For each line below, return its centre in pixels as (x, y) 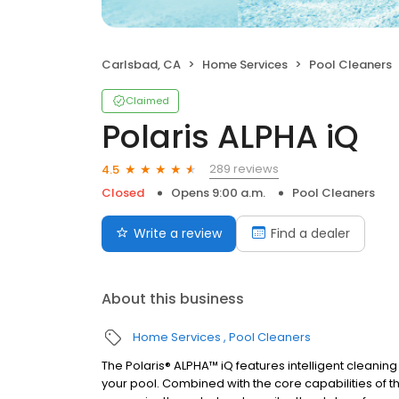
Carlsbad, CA (141, 65)
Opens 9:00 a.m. (218, 193)
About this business (173, 299)
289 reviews (244, 169)
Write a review (178, 233)
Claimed (147, 101)
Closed (123, 193)
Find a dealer (310, 233)
